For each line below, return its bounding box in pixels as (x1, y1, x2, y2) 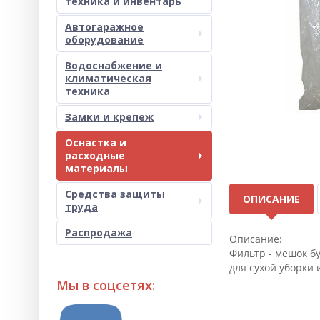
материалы (65, 161, 128, 175)
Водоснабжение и (65, 59, 162, 72)
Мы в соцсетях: (56, 276, 155, 294)
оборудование (65, 33, 144, 46)
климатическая (65, 71, 151, 85)
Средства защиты (65, 187, 165, 201)
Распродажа (65, 226, 132, 239)
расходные (65, 149, 125, 162)
